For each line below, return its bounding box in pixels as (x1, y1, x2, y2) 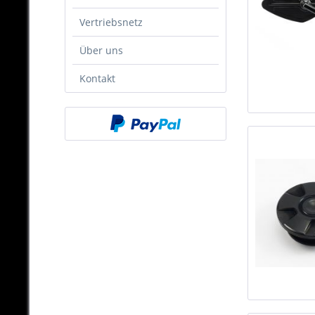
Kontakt (79, 72, 115, 86)
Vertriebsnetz (79, 15, 143, 30)
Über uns (79, 44, 123, 58)
